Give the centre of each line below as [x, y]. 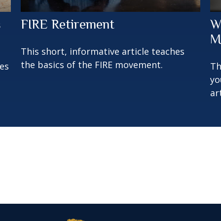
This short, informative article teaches [103, 51]
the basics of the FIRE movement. [92, 64]
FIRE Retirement [68, 24]
